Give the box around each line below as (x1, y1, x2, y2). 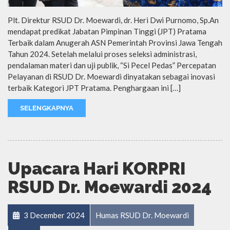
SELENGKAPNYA (20, 104, 73, 112)
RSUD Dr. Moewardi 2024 (8, 177, 212, 197)
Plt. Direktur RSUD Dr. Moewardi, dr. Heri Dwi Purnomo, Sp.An (8, 15, 219, 25)
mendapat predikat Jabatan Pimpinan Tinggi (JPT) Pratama (8, 26, 206, 36)
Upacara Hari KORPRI (8, 158, 185, 179)
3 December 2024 (22, 210, 85, 220)
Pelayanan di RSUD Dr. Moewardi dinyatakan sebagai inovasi (8, 71, 215, 81)
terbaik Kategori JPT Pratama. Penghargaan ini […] (8, 83, 181, 92)
